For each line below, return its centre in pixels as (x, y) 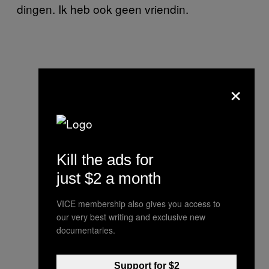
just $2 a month (109, 178)
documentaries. (86, 230)
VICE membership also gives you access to (138, 204)
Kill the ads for (105, 160)
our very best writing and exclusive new (131, 217)
